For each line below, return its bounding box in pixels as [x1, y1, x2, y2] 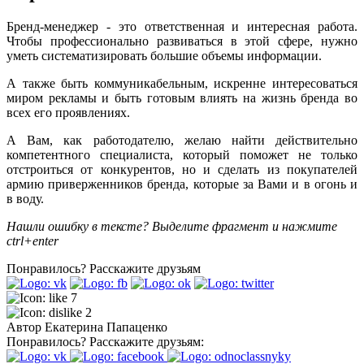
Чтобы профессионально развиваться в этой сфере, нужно [6, 33, 357, 48]
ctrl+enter [6, 233, 58, 248]
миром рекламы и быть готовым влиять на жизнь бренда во [6, 90, 357, 105]
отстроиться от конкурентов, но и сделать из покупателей [6, 162, 357, 176]
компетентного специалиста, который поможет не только [6, 147, 357, 162]
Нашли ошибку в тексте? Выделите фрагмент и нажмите [6, 219, 337, 233]
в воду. [6, 191, 44, 206]
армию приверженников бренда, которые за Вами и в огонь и [6, 176, 357, 191]
